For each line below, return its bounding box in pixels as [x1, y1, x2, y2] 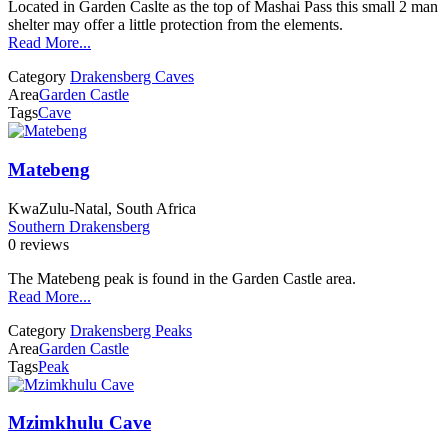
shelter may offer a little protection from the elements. [8, 16, 343, 34]
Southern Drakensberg [8, 217, 150, 235]
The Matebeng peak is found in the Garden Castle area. [8, 269, 356, 287]
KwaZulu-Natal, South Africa [8, 199, 196, 217]
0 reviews [8, 235, 69, 253]
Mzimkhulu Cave [8, 412, 151, 434]
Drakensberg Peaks [70, 321, 192, 339]
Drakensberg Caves [70, 68, 194, 86]
